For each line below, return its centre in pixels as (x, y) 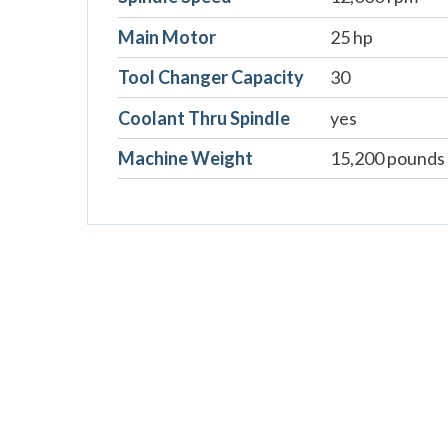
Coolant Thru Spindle (204, 117)
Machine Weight (185, 157)
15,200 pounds (387, 157)
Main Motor (167, 36)
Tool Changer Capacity (211, 77)
